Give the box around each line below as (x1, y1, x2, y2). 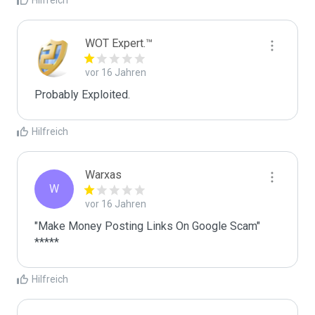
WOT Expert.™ (85, 37, 153, 50)
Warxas (85, 168, 122, 181)
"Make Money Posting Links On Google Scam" (34, 219, 260, 233)
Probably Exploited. (34, 88, 130, 101)
